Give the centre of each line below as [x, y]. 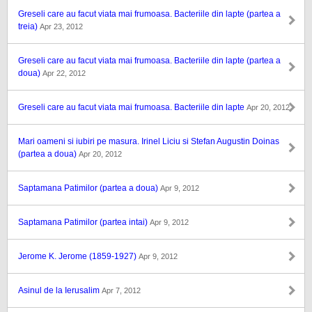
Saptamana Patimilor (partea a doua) [89, 188]
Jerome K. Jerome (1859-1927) [78, 256]
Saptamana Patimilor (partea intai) [84, 222]
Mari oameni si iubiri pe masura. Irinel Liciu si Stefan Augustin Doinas [149, 141]
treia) [29, 26]
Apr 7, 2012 [121, 290]
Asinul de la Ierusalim [60, 290]
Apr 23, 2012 [61, 26]
